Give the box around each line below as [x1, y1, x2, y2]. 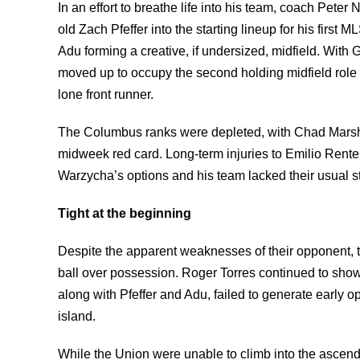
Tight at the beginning [58, 207, 191, 220]
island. [58, 309, 96, 323]
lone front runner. [58, 88, 153, 101]
